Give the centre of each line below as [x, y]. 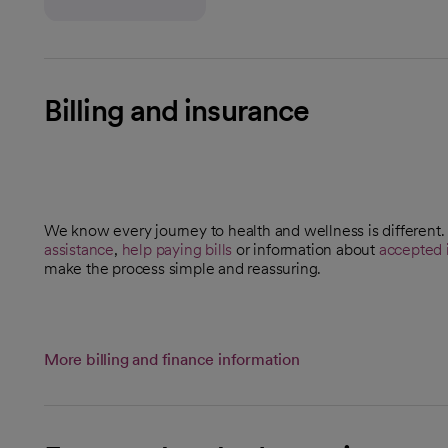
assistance [79, 249]
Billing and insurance [177, 109]
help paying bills [177, 249]
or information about [305, 249]
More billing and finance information [172, 359]
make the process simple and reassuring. [183, 268]
